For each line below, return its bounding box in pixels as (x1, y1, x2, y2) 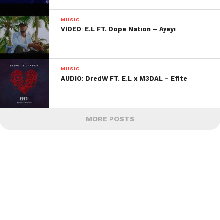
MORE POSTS (85, 115, 135, 123)
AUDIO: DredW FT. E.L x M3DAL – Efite (61, 75, 188, 82)
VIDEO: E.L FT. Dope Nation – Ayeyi (61, 26, 176, 33)
